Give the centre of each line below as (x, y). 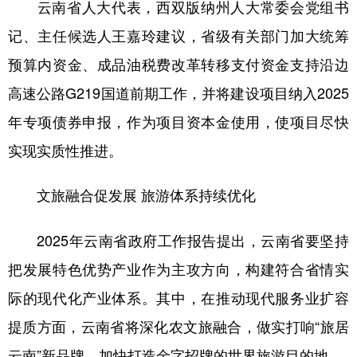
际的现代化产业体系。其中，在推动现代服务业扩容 (178, 297)
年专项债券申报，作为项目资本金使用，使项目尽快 (178, 121)
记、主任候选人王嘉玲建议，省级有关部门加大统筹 (178, 35)
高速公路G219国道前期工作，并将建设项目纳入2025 (178, 92)
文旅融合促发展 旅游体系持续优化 (139, 195)
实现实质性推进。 (65, 149)
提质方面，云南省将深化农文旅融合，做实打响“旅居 (178, 326)
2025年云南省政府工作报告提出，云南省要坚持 (178, 239)
